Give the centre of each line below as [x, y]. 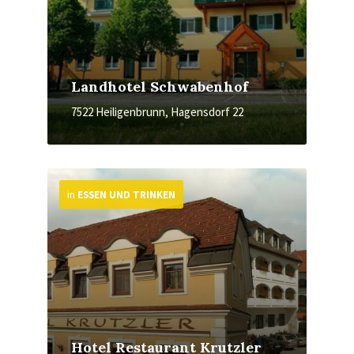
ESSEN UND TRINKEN [126, 195]
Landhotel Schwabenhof [160, 87]
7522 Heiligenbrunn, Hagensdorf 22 [157, 112]
